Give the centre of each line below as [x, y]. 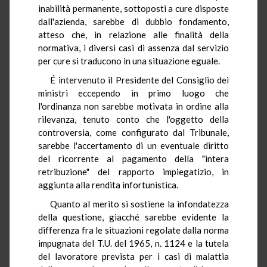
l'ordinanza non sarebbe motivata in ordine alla [133, 106]
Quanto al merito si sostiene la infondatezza [139, 204]
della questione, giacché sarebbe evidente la [133, 217]
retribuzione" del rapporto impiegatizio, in [133, 171]
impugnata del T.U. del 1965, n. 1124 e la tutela [133, 243]
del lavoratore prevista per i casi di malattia [133, 256]
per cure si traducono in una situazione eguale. [129, 60]
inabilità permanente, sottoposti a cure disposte [133, 8]
